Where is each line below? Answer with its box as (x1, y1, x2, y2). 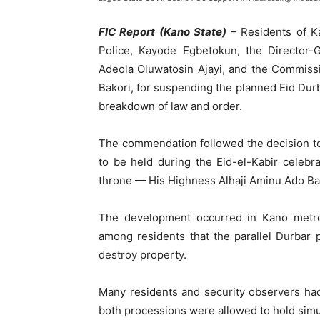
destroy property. (99, 248, 186, 261)
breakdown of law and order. (99, 99, 242, 113)
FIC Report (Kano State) (99, 25, 226, 39)
